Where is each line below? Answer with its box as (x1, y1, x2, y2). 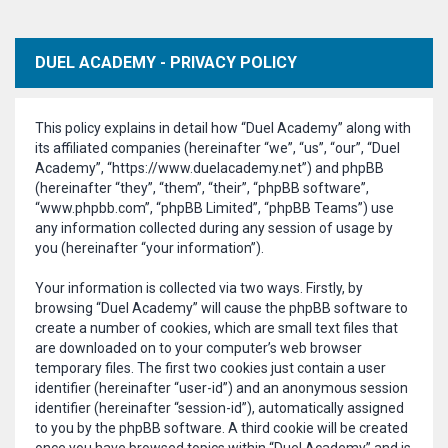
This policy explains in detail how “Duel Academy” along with (35, 120, 411, 136)
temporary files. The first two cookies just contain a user (35, 360, 386, 376)
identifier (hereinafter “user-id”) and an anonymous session (35, 380, 408, 396)
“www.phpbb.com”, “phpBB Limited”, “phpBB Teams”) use (35, 200, 394, 216)
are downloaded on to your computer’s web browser (35, 340, 362, 356)
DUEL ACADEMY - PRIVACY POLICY (35, 53, 297, 72)
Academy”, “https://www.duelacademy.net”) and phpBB (35, 160, 384, 176)
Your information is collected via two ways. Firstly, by (35, 280, 363, 296)
